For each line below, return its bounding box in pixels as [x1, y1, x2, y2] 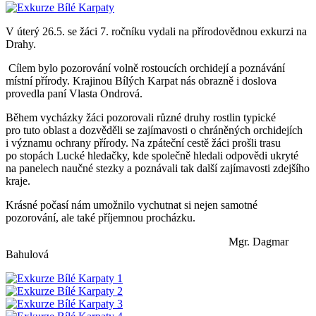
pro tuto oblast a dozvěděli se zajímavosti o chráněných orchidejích [6, 123, 303, 136]
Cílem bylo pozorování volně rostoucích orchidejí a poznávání [6, 61, 285, 74]
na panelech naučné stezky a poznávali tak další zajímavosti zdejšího [6, 162, 310, 174]
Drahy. [6, 37, 36, 50]
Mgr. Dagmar [6, 235, 288, 248]
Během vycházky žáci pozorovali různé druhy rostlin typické [6, 111, 276, 123]
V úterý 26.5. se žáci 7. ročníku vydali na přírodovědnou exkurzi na [6, 25, 307, 37]
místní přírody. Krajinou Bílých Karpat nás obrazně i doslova [6, 74, 276, 87]
